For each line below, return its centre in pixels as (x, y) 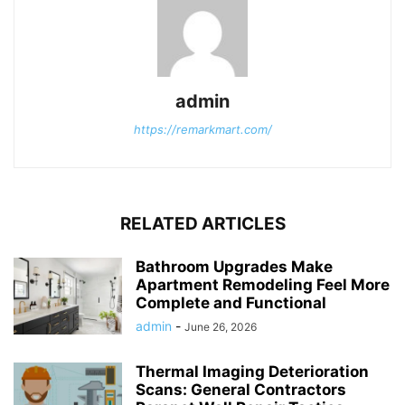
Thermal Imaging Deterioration (252, 371)
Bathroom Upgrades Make (234, 266)
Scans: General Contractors (241, 389)
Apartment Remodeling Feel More (263, 284)
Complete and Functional (231, 302)
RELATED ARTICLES (202, 223)
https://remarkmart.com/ (202, 129)
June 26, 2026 (221, 326)
